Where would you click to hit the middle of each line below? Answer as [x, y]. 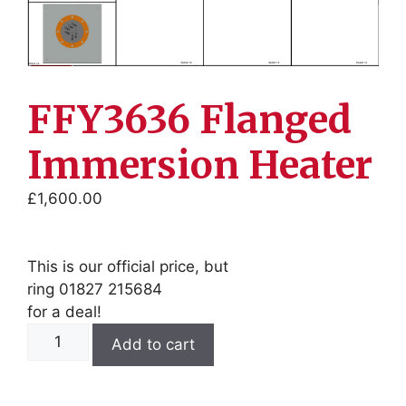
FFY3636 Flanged [189, 119]
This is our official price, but [128, 267]
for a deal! [64, 312]
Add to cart [153, 345]
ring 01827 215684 [95, 290]
